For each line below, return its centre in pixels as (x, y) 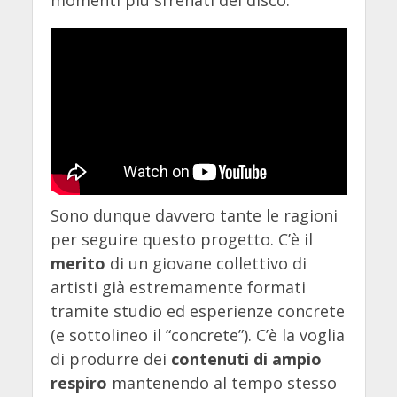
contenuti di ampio (246, 359)
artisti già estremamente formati (178, 288)
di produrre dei (110, 359)
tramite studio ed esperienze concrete (197, 311)
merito (80, 264)
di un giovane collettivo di (208, 264)
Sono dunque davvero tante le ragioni (194, 216)
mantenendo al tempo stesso (222, 383)
